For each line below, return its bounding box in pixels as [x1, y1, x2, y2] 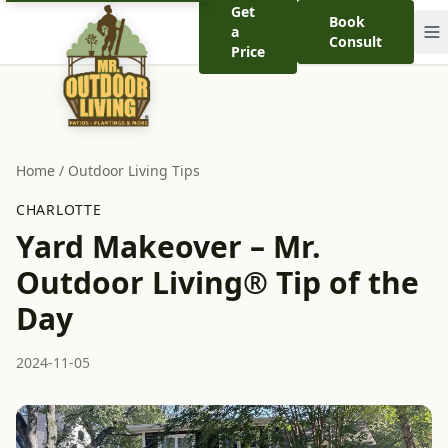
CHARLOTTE [16, 200, 102, 219]
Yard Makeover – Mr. [16, 226, 321, 267]
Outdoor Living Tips [68, 161, 200, 180]
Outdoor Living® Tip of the [16, 262, 419, 303]
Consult [329, 32, 383, 51]
